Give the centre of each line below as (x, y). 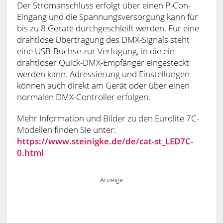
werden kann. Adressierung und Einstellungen (103, 74)
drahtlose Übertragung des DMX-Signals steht (103, 39)
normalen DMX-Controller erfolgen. (83, 97)
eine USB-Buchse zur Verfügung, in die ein (96, 51)
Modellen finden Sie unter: (66, 129)
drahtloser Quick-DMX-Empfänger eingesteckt (103, 62)
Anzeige (111, 179)
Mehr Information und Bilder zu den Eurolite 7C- (108, 118)
